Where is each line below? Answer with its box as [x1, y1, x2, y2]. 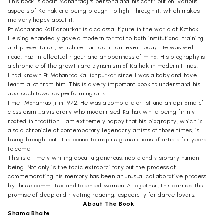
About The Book [83, 200, 134, 207]
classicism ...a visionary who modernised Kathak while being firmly [8, 108, 195, 115]
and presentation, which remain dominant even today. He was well [8, 44, 195, 51]
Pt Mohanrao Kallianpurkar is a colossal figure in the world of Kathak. [8, 25, 200, 32]
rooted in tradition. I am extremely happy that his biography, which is [8, 117, 203, 124]
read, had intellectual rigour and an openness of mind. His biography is [8, 53, 206, 60]
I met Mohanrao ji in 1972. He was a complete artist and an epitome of [8, 99, 204, 106]
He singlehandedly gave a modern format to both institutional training [8, 34, 204, 42]
